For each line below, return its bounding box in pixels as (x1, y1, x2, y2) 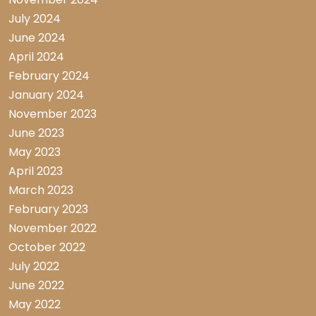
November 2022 (8, 220, 97, 237)
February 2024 (8, 68, 90, 85)
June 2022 (8, 277, 64, 294)
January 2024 (8, 87, 84, 104)
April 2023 (8, 163, 63, 180)
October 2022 (8, 239, 85, 256)
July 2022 (8, 258, 59, 275)
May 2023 (8, 144, 61, 161)
